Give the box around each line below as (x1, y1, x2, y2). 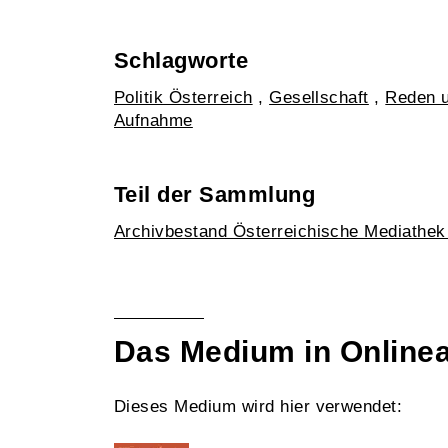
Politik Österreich (114, 88, 253, 107)
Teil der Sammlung (114, 182, 316, 207)
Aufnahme (114, 111, 193, 130)
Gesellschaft (269, 88, 369, 107)
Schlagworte (114, 48, 249, 73)
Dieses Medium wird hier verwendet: (114, 397, 403, 416)
